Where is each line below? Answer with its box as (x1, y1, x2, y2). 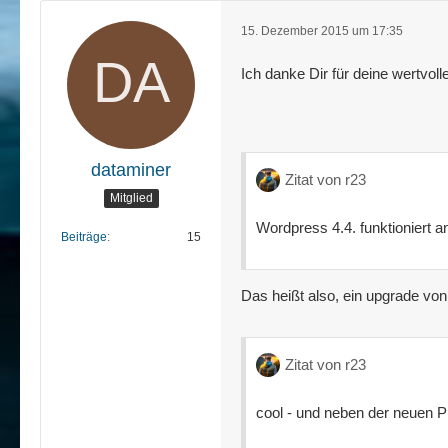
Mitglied (109, 191, 153, 206)
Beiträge (61, 229, 107, 244)
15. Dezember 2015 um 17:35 (241, 24, 403, 39)
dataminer (91, 159, 171, 180)
